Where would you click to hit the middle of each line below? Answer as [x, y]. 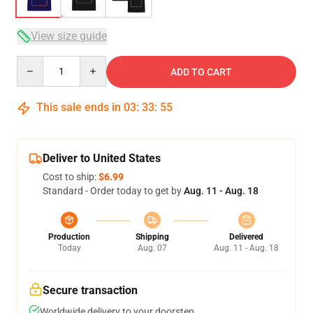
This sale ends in [79, 107]
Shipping [152, 237]
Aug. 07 [152, 248]
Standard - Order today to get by [113, 191]
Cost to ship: [71, 177]
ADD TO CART [201, 72]
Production [69, 237]
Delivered [246, 237]
